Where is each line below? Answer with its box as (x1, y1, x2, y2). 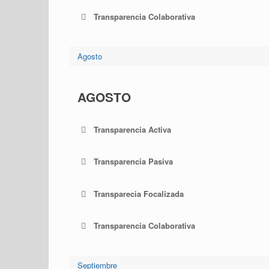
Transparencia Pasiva (93, 156, 173, 168)
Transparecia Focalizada (93, 187, 184, 199)
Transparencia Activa (93, 123, 171, 135)
